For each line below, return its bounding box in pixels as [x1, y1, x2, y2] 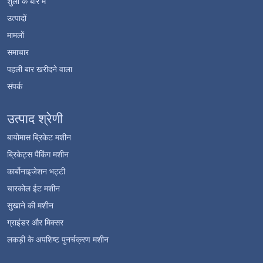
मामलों [7, 29, 24, 41]
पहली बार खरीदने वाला [7, 63, 72, 75]
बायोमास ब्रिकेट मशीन [7, 131, 71, 143]
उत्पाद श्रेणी [7, 109, 63, 127]
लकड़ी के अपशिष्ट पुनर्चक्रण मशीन [7, 233, 109, 245]
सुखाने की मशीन [7, 199, 53, 211]
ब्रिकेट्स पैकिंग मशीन [7, 148, 69, 160]
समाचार [7, 46, 29, 58]
